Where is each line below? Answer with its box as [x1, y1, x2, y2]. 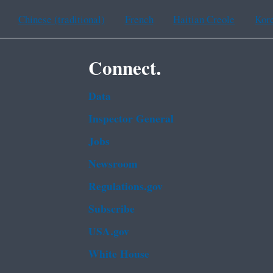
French [124, 9, 154, 32]
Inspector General [88, 108, 174, 131]
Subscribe [88, 198, 135, 221]
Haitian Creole [173, 9, 235, 32]
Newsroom [88, 153, 138, 176]
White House [88, 243, 149, 266]
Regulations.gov [88, 175, 163, 199]
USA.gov [88, 221, 129, 244]
